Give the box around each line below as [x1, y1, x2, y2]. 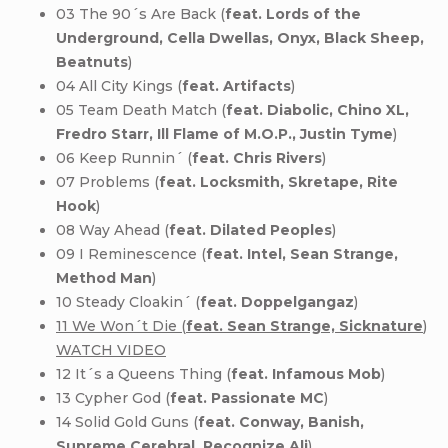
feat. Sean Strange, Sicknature [186, 316, 423, 335]
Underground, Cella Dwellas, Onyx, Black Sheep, [56, 28, 424, 47]
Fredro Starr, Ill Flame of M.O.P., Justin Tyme [56, 124, 393, 143]
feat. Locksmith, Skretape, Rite [159, 172, 398, 191]
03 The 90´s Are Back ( [56, 4, 225, 23]
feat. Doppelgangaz [200, 292, 354, 311]
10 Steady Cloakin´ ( [56, 292, 200, 311]
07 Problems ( [56, 172, 159, 191]
